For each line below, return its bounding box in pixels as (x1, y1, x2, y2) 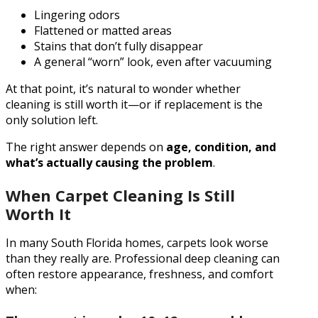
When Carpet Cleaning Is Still (6, 185, 235, 206)
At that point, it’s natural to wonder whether (6, 81, 241, 97)
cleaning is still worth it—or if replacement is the (6, 97, 263, 113)
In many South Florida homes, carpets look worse (6, 234, 268, 251)
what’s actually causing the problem (6, 155, 213, 171)
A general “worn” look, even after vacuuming (34, 54, 272, 70)
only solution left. (6, 112, 98, 128)
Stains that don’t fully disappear (34, 38, 203, 55)
